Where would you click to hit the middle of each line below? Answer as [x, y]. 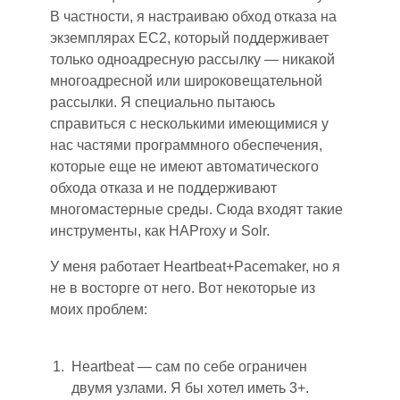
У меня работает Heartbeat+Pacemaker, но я [195, 267]
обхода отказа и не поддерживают [163, 188]
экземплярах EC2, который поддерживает [189, 38]
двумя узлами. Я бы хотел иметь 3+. [190, 388]
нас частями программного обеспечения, [186, 145]
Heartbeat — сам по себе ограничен [189, 367]
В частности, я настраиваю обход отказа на [193, 17]
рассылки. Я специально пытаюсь [162, 102]
